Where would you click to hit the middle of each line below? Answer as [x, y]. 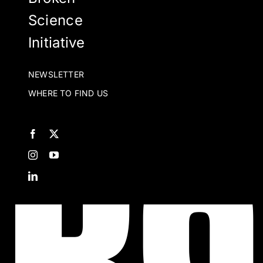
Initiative [56, 42]
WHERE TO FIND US [68, 93]
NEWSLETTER [56, 74]
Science [55, 20]
